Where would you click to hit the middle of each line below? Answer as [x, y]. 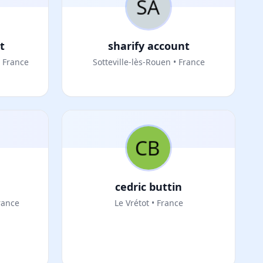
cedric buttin [149, 187]
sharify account [149, 46]
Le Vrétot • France [149, 203]
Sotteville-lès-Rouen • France [149, 62]
